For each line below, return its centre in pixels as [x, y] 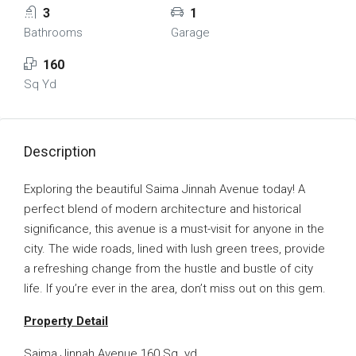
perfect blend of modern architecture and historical [163, 209]
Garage [190, 33]
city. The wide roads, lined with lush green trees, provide [174, 249]
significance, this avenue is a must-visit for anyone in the [174, 229]
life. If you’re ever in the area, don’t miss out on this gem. [175, 288]
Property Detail [66, 321]
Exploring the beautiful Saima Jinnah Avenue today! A [164, 189]
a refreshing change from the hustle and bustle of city [168, 269]
